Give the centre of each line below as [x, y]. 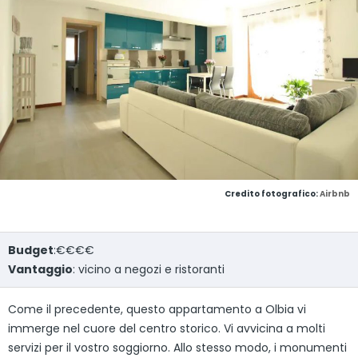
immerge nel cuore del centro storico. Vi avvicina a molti [167, 328]
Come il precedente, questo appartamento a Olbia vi [157, 309]
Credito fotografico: [272, 193]
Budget [31, 250]
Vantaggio [40, 269]
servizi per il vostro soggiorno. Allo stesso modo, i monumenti [177, 347]
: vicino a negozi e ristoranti [149, 269]
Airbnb [335, 193]
